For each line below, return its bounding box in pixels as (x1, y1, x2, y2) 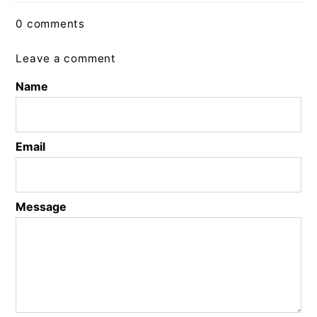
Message (16, 200, 67, 214)
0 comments (16, 17, 86, 31)
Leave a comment (16, 52, 116, 66)
